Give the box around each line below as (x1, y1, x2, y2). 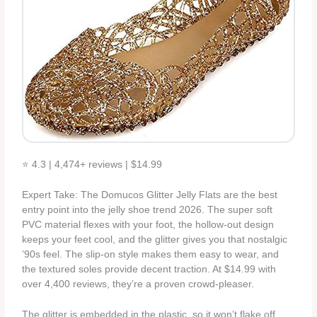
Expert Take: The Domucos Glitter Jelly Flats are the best (22, 190, 278, 201)
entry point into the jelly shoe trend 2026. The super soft (22, 204, 273, 216)
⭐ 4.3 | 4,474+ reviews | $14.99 (22, 159, 163, 171)
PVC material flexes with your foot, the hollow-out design (22, 219, 275, 231)
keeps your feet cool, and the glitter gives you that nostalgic (22, 234, 288, 246)
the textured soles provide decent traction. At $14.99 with (22, 264, 277, 275)
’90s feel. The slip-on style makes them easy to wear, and (22, 249, 279, 260)
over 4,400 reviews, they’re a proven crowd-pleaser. (22, 279, 255, 290)
